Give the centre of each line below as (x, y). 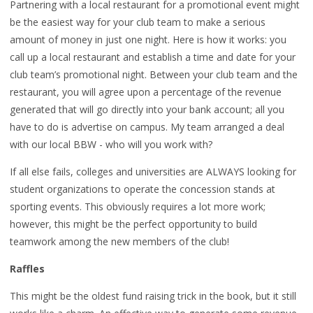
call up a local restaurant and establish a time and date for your (153, 57)
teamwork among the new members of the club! (119, 241)
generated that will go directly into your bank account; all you (147, 109)
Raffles (27, 269)
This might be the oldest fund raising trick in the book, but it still (153, 296)
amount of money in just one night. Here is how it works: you (148, 39)
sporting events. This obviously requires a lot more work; (138, 206)
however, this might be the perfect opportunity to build (133, 224)
